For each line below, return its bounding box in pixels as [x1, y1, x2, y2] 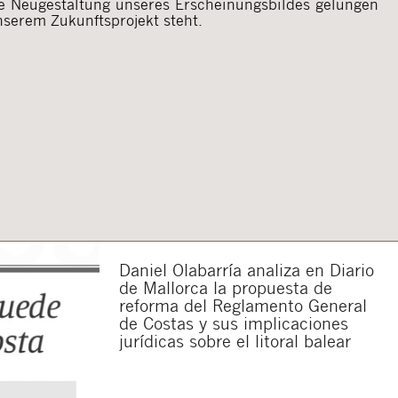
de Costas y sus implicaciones [119, 312, 348, 333]
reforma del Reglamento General [119, 294, 367, 315]
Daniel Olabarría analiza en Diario [119, 259, 374, 280]
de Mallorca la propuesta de [119, 276, 332, 298]
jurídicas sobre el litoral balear [119, 330, 351, 351]
